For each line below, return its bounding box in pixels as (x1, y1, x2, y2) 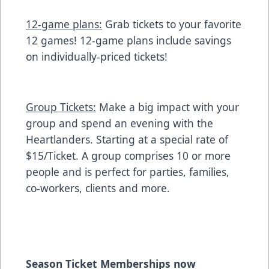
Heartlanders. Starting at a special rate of (26, 132, 228, 147)
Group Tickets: (26, 100, 96, 115)
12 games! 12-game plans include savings (26, 33, 231, 48)
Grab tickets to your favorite (102, 17, 241, 32)
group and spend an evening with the (26, 116, 213, 131)
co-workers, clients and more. (26, 181, 170, 196)
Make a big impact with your (96, 100, 239, 115)
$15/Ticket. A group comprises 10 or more (26, 148, 231, 163)
